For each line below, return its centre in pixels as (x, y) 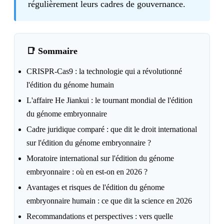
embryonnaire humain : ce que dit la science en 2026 (109, 201)
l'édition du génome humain (70, 85)
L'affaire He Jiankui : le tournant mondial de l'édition (109, 100)
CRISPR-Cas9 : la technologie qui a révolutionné (104, 71)
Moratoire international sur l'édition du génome (100, 158)
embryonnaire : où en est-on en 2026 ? (87, 172)
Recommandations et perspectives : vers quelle (100, 216)
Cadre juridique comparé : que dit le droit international (112, 129)
